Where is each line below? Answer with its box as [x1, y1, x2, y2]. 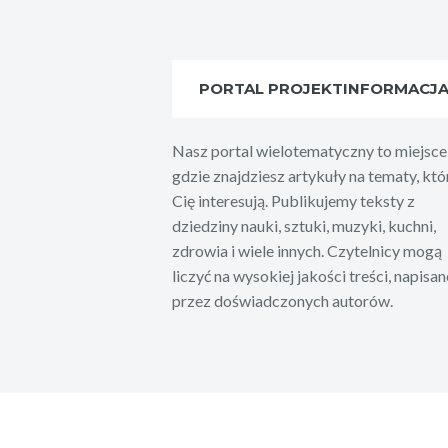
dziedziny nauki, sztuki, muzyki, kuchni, [172, 215, 436, 235]
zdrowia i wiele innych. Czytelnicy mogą [172, 240, 442, 260]
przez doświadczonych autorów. [172, 290, 393, 310]
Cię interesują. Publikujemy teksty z [172, 190, 415, 210]
